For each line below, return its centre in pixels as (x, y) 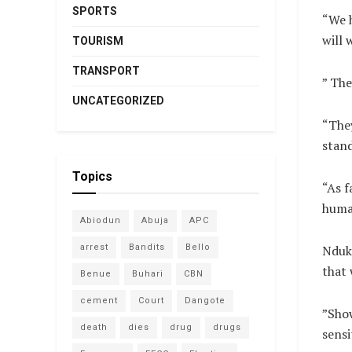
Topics (92, 176)
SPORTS (95, 11)
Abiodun (101, 220)
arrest (94, 247)
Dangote (205, 301)
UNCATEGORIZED (118, 101)
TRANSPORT (106, 71)
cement (99, 301)
